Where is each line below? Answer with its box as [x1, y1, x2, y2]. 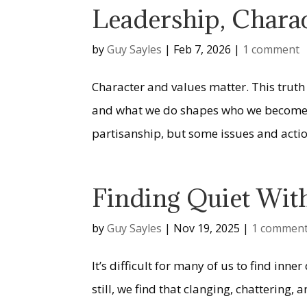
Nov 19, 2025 [173, 221, 241, 236]
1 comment [243, 42, 300, 57]
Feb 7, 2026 [173, 42, 232, 57]
